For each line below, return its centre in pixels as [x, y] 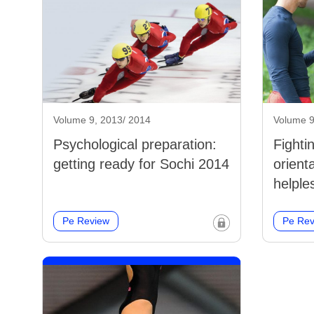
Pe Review [86, 221]
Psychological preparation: [135, 145]
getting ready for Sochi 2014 [141, 164]
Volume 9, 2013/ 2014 [102, 120]
